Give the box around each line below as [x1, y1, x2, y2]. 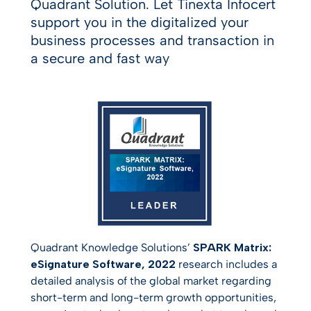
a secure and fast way [31, 50, 169, 67]
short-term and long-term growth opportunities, [31, 291, 276, 304]
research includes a [176, 258, 277, 271]
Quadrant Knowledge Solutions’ [31, 241, 193, 254]
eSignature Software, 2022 [31, 258, 176, 271]
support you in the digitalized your [31, 14, 249, 31]
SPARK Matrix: [193, 241, 271, 254]
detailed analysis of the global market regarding [31, 274, 271, 287]
